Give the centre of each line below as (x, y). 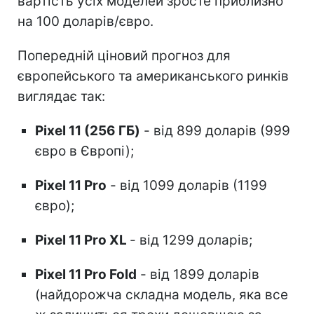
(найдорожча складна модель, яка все (162, 294)
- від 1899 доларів (198, 274)
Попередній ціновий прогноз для (124, 55)
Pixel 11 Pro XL (82, 240)
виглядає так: (61, 96)
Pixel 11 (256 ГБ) (88, 130)
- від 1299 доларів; (191, 240)
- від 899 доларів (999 (215, 130)
